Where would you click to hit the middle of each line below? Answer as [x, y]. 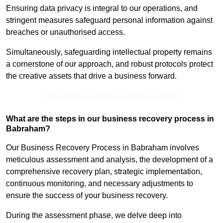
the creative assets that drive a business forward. [91, 76]
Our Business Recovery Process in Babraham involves [103, 147]
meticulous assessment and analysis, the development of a [110, 159]
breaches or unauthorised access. [66, 32]
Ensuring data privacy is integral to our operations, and [102, 8]
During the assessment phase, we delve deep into [94, 215]
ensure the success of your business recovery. [87, 195]
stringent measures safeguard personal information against [109, 20]
